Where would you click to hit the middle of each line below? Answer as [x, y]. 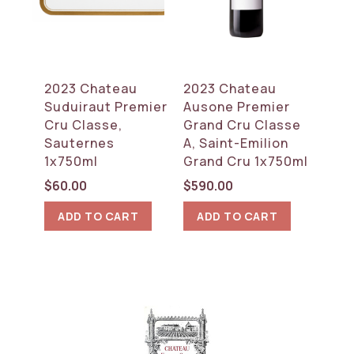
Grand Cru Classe [243, 124]
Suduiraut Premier [106, 106]
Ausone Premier [237, 106]
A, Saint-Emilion [236, 143]
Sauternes [80, 143]
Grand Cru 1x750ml [246, 161]
